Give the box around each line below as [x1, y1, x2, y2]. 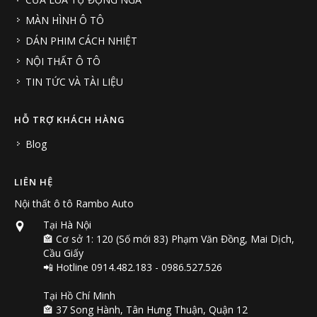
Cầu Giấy [42, 246, 83, 260]
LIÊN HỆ [14, 175, 53, 189]
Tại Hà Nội [42, 218, 91, 232]
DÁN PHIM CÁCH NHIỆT [25, 34, 137, 48]
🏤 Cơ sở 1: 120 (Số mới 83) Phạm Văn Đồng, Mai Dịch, [42, 232, 294, 246]
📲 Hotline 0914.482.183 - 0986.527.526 [42, 260, 222, 275]
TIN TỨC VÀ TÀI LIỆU [25, 75, 123, 89]
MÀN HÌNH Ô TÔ [25, 13, 104, 28]
